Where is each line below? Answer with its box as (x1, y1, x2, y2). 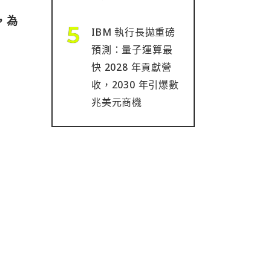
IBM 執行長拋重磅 (91, 25, 175, 39)
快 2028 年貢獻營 (91, 60, 172, 74)
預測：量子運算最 (91, 43, 173, 56)
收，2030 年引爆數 (91, 78, 179, 91)
